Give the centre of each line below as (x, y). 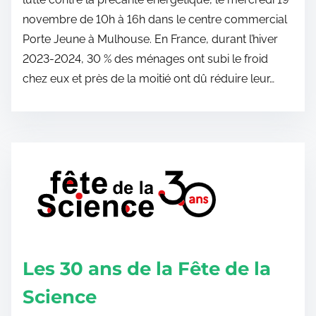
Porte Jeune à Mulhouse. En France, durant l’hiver (150, 39)
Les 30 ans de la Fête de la (147, 269)
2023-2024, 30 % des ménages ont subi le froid (145, 59)
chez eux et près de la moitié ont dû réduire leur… (148, 79)
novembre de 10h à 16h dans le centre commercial (155, 19)
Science (60, 297)
